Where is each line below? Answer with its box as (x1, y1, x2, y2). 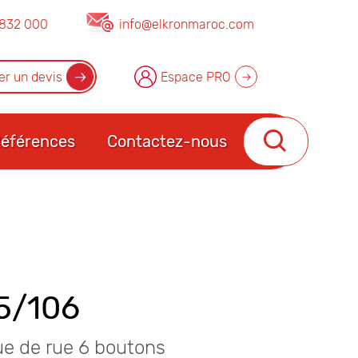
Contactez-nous (106, 132, 227, 151)
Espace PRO (161, 69, 231, 85)
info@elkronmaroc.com (119, 16, 254, 32)
